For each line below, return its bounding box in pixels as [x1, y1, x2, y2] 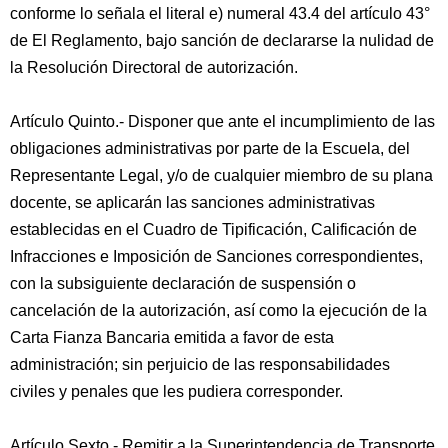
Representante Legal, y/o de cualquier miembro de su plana [10, 167, 433, 184]
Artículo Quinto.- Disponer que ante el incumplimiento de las [10, 113, 435, 130]
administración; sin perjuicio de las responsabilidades [10, 356, 390, 373]
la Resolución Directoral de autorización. [10, 59, 298, 76]
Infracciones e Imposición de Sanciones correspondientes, [10, 248, 423, 265]
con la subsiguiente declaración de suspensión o [10, 275, 356, 292]
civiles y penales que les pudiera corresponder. [10, 383, 343, 400]
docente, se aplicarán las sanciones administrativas [10, 194, 375, 211]
